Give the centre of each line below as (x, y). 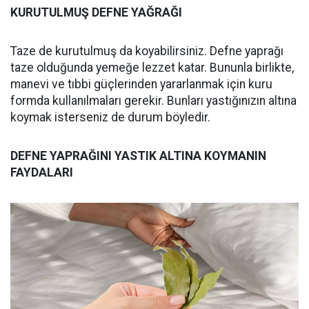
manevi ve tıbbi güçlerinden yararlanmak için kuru (141, 84)
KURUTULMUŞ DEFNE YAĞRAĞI (96, 12)
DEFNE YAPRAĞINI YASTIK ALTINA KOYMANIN (138, 156)
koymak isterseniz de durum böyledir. (110, 117)
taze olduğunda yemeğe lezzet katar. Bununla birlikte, (152, 68)
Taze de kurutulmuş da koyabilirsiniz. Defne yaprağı (147, 51)
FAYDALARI (42, 172)
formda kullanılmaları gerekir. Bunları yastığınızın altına (153, 101)
